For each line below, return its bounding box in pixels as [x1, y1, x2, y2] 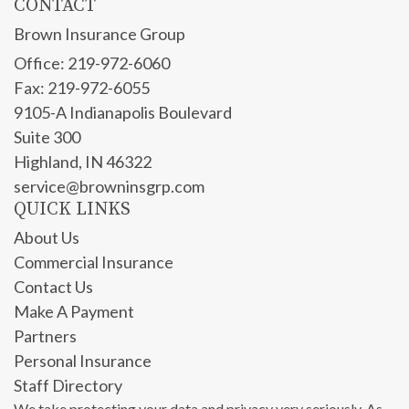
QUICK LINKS [14, 198, 131, 222]
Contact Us [14, 277, 93, 298]
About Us [14, 227, 79, 248]
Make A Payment [14, 301, 134, 322]
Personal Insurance [14, 351, 152, 372]
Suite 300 [14, 127, 80, 148]
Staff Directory [14, 375, 122, 396]
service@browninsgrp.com [14, 176, 204, 197]
